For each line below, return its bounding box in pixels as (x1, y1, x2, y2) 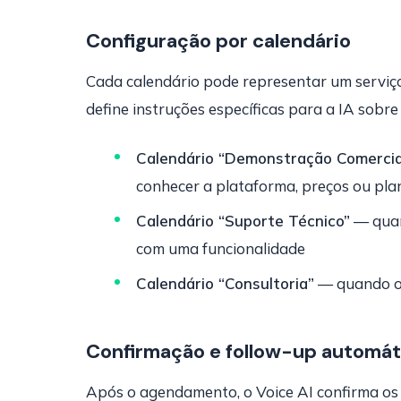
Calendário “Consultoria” (136, 274, 314, 293)
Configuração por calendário (86, 28, 351, 54)
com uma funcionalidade (136, 239, 305, 258)
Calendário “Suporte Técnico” (136, 211, 350, 230)
